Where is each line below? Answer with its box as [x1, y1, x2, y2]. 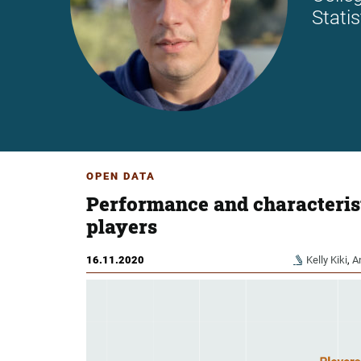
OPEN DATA [86, 170, 156, 183]
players [86, 214, 157, 240]
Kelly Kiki [305, 254, 347, 267]
